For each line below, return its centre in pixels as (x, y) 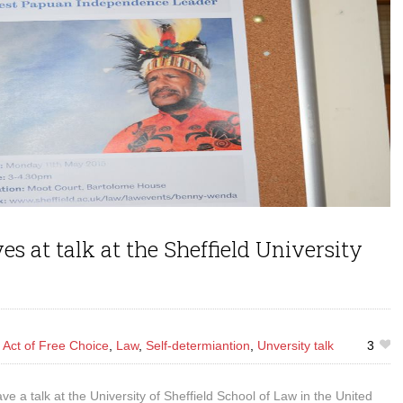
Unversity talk (296, 345)
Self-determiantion (198, 345)
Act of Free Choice (56, 345)
